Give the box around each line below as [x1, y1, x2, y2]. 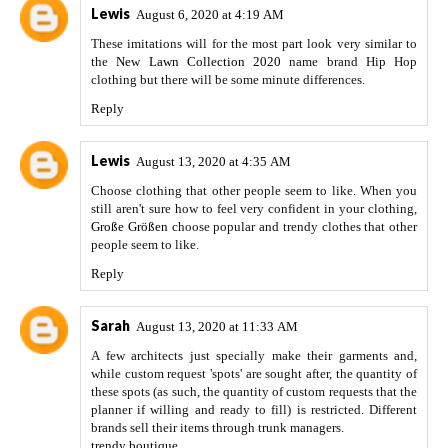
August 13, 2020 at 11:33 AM [136, 319, 298, 335]
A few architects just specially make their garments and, [91, 348, 417, 364]
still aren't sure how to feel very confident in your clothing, [91, 201, 417, 217]
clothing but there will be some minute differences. [91, 72, 365, 88]
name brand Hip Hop [281, 54, 417, 70]
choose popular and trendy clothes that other [167, 219, 417, 235]
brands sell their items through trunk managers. [91, 420, 344, 436]
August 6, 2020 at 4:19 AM [136, 7, 284, 23]
